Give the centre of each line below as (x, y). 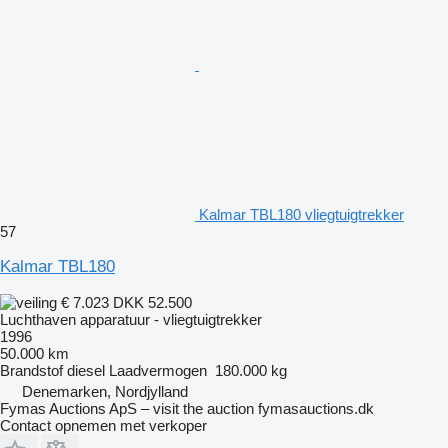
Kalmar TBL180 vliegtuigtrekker (301, 214)
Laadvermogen (158, 370)
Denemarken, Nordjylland (105, 391)
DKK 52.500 (152, 302)
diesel (86, 370)
